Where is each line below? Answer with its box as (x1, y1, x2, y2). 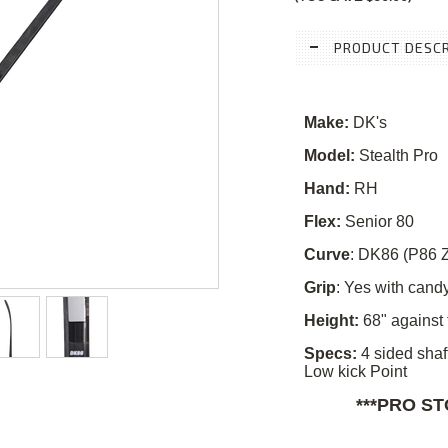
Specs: (304, 345, 357, 362)
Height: (304, 312, 359, 329)
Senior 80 (341, 213, 414, 230)
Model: (304, 147, 355, 164)
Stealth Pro (355, 147, 438, 164)
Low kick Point (304, 363, 407, 380)
